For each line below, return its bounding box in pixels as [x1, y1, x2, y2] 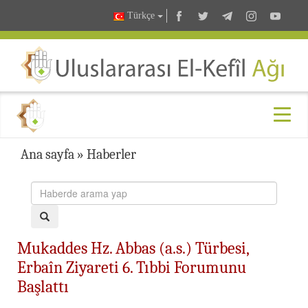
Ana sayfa [21, 146, 74, 162]
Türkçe [124, 10, 157, 21]
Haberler [87, 146, 136, 162]
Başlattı [17, 276, 69, 296]
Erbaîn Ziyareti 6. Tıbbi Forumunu [17, 257, 246, 277]
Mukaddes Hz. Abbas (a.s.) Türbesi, [17, 238, 249, 258]
